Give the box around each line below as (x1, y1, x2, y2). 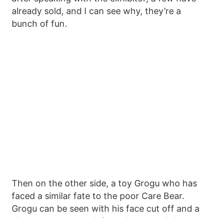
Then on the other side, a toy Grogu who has (12, 178, 197, 188)
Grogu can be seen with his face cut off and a (12, 203, 200, 214)
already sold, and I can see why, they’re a (12, 5, 181, 16)
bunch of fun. (12, 18, 67, 29)
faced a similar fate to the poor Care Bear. (12, 190, 184, 201)
